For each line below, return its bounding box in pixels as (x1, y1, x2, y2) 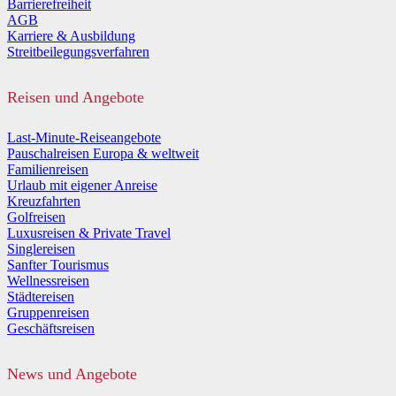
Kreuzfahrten (7, 194, 80, 209)
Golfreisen (7, 209, 65, 225)
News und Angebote (7, 365, 137, 384)
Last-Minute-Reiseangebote (7, 130, 161, 146)
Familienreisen (7, 162, 88, 178)
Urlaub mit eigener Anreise (7, 178, 157, 194)
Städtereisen (7, 289, 74, 305)
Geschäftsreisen (7, 321, 95, 337)
